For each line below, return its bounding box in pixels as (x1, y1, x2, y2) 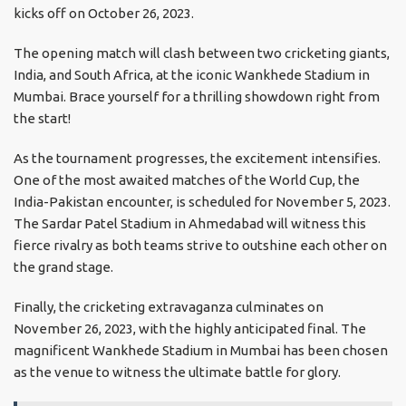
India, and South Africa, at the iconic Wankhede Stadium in (14, 67, 370, 83)
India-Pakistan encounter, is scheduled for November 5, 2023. (14, 194, 391, 210)
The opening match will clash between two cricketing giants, (14, 45, 390, 62)
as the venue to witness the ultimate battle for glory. (14, 364, 343, 381)
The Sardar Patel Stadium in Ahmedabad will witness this (14, 216, 366, 232)
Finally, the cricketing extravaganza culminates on (14, 299, 324, 315)
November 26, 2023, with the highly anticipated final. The (14, 321, 366, 337)
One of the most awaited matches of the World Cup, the (14, 172, 360, 188)
